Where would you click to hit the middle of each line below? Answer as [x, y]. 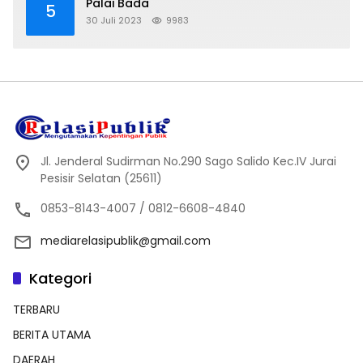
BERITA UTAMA [52, 334]
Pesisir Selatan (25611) [101, 178]
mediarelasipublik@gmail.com [126, 240]
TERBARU [36, 309]
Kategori [60, 278]
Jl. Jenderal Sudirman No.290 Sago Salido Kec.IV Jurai [188, 161]
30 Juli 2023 [114, 21]
